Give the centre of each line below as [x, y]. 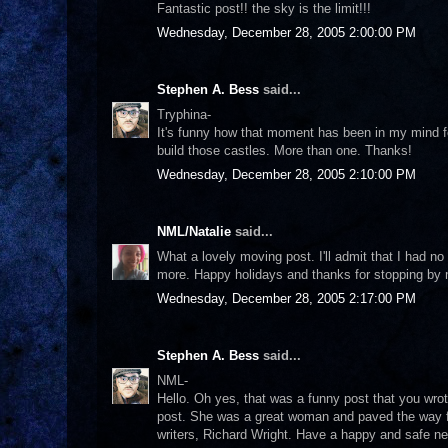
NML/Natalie [194, 231]
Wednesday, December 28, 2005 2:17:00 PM [286, 298]
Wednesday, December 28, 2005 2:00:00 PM [286, 32]
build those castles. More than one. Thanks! [284, 150]
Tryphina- [184, 114]
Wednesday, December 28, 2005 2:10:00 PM [286, 174]
